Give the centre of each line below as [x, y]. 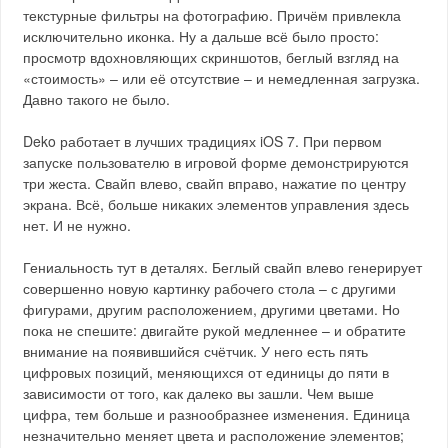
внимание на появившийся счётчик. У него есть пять [196, 351]
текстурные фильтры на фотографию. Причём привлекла [212, 15]
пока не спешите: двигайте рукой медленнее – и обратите [215, 330]
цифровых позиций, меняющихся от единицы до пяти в [206, 372]
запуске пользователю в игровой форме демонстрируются [216, 162]
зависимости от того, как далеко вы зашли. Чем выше [199, 393]
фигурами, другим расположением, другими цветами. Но [212, 309]
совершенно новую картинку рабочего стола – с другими [210, 288]
